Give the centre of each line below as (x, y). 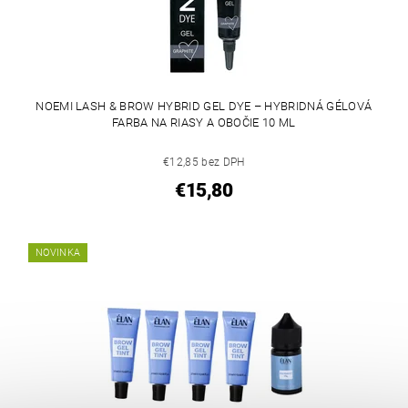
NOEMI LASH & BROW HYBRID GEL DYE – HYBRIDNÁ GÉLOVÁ (204, 106)
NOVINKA (58, 252)
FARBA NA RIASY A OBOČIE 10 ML (204, 122)
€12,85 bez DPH (204, 162)
